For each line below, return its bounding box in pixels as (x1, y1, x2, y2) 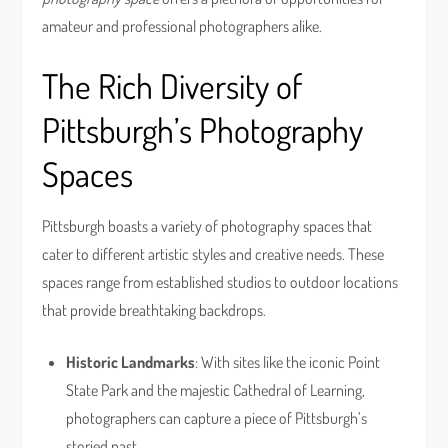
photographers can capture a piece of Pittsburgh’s (66, 408, 368, 428)
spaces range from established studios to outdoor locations (42, 272, 399, 292)
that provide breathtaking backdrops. (42, 300, 267, 320)
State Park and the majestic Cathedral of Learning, (66, 380, 366, 400)
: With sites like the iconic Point (195, 352, 381, 372)
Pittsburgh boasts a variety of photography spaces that (42, 216, 373, 236)
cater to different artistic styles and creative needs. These (42, 244, 385, 264)
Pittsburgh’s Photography (42, 108, 364, 151)
